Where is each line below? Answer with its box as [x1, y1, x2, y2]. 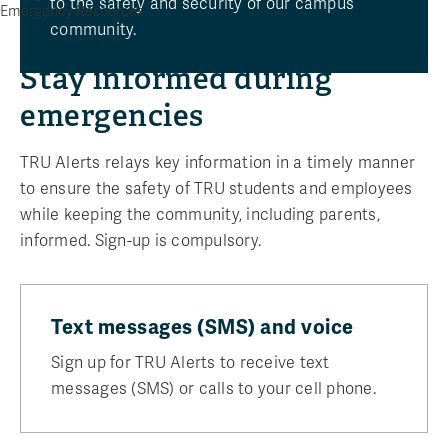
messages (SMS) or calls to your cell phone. [51, 378, 376, 399]
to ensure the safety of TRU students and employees [20, 178, 413, 199]
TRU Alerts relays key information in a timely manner [20, 152, 415, 173]
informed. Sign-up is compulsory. [20, 230, 261, 251]
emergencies [20, 96, 204, 135]
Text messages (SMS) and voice [51, 314, 354, 340]
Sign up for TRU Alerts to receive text [51, 352, 330, 373]
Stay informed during [20, 59, 332, 98]
